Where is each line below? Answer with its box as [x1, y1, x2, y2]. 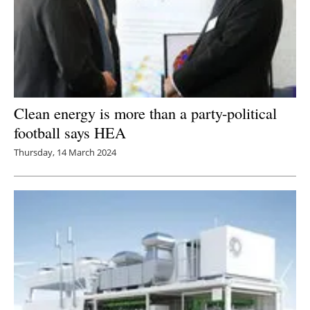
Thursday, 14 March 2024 [14, 145, 116, 158]
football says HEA [14, 121, 126, 143]
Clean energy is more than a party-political [14, 102, 277, 123]
